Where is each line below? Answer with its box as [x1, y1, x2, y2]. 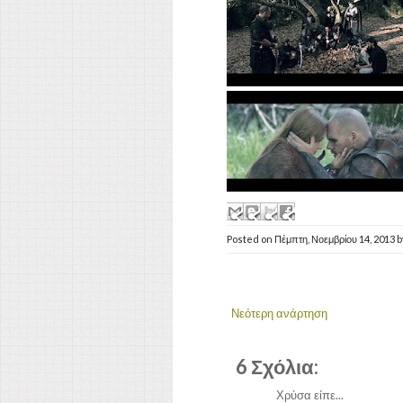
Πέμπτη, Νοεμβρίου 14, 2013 [274, 232, 397, 245]
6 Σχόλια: [236, 354, 318, 379]
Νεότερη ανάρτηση [231, 305, 327, 320]
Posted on [227, 232, 274, 245]
